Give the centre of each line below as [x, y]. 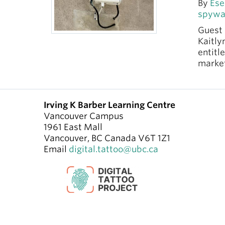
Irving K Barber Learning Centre [109, 105]
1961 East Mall [73, 127]
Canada [120, 138]
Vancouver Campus [84, 116]
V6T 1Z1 [154, 138]
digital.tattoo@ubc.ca [114, 149]
